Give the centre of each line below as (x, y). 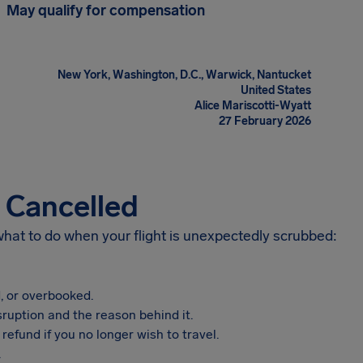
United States (276, 90)
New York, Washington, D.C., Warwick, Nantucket (184, 75)
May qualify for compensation (106, 11)
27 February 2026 (265, 121)
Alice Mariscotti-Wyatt (253, 106)
